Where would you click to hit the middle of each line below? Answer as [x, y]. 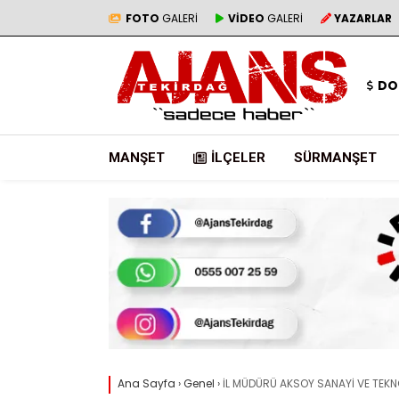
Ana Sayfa [147, 384]
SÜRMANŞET [335, 158]
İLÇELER [238, 158]
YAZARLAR [363, 18]
